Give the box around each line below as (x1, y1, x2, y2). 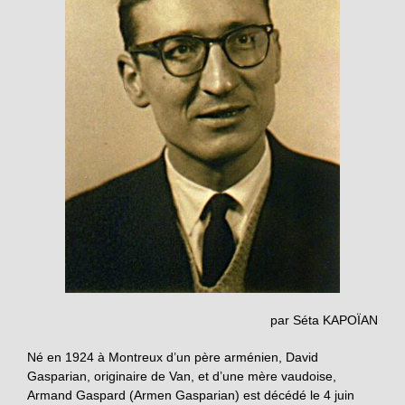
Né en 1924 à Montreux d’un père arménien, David (27, 349, 318, 364)
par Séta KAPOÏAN (270, 312, 378, 327)
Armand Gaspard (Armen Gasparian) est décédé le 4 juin (27, 387, 354, 402)
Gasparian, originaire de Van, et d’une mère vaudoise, (27, 368, 336, 383)
